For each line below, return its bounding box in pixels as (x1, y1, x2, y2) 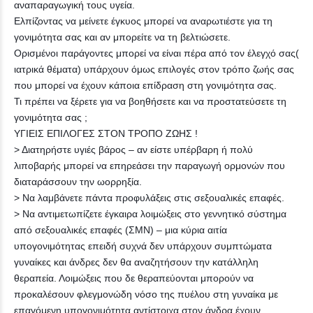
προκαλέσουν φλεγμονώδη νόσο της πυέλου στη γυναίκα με (14, 288, 278, 300)
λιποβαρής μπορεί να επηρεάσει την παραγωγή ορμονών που (14, 159, 285, 171)
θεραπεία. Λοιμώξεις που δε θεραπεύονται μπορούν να (14, 272, 254, 284)
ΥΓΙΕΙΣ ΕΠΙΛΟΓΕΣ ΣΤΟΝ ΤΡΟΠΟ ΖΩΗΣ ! (14, 127, 198, 139)
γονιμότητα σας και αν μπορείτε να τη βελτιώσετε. (14, 31, 231, 43)
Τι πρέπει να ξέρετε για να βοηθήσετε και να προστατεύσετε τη (14, 95, 286, 107)
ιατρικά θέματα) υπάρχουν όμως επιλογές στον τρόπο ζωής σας (14, 63, 294, 75)
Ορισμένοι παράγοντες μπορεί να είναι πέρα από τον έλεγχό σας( (14, 47, 299, 59)
